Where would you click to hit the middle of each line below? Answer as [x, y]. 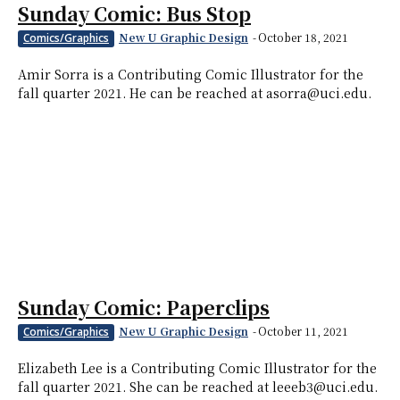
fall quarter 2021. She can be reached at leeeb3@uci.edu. [198, 387]
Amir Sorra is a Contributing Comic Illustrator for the [191, 75]
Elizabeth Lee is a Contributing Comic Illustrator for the [197, 368]
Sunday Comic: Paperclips [144, 308]
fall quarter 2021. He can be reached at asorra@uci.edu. [195, 93]
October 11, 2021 [303, 331]
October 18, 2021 [303, 37]
